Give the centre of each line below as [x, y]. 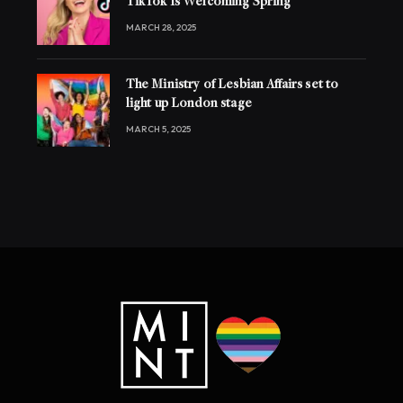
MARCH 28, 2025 [161, 27]
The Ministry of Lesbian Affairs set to [232, 85]
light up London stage [188, 104]
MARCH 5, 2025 [158, 129]
